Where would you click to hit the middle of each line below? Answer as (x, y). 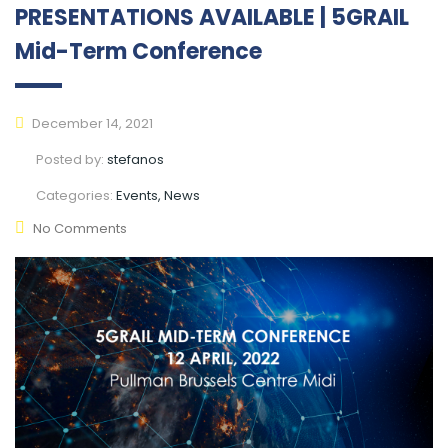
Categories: (76, 195)
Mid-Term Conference (138, 51)
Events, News (158, 195)
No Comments (80, 228)
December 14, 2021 (91, 123)
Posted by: (71, 159)
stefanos (135, 159)
